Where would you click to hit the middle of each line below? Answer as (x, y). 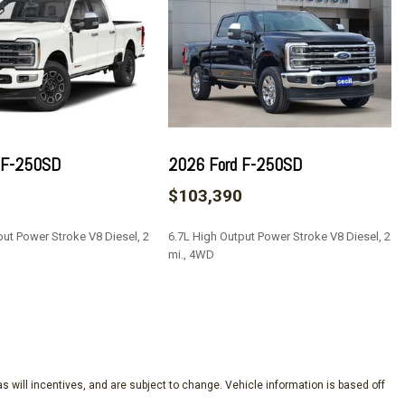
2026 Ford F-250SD (235, 164)
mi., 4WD (192, 254)
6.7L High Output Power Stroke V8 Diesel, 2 (280, 236)
